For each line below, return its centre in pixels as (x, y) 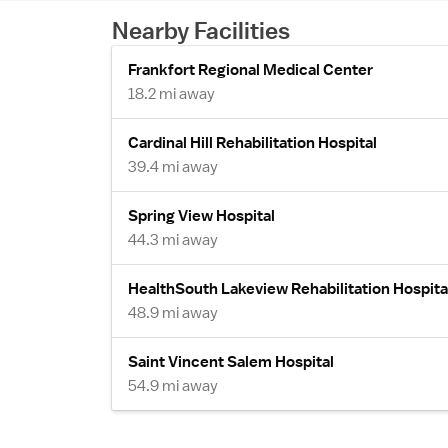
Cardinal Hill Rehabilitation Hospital (252, 142)
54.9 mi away (173, 385)
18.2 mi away (171, 93)
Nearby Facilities (201, 29)
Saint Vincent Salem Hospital (231, 361)
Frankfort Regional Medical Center (250, 69)
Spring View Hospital (201, 215)
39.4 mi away (173, 166)
